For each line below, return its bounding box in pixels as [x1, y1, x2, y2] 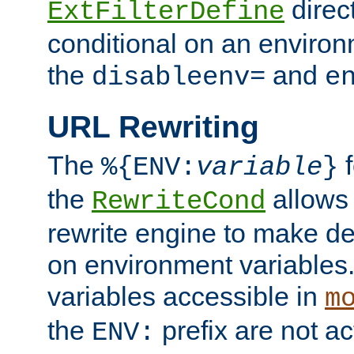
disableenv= [92, 62, 265, 93]
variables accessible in [47, 281, 325, 312]
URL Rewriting [47, 109, 259, 144]
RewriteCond [92, 186, 265, 217]
